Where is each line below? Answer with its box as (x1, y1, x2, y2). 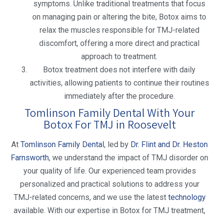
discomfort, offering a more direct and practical (39, 39, 199, 48)
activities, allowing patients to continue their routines (29, 78, 209, 88)
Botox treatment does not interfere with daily (43, 65, 196, 75)
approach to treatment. (81, 52, 157, 62)
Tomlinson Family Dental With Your (24, 105, 195, 121)
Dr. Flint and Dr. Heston (131, 140, 208, 150)
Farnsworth (11, 153, 49, 163)
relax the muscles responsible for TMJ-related (39, 25, 199, 35)
